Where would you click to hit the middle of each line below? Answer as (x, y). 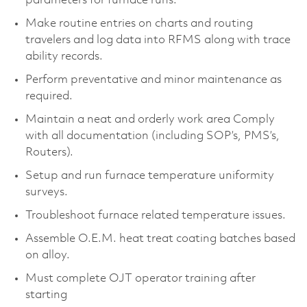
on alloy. (47, 255)
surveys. (49, 192)
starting (46, 295)
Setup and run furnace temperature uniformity (149, 175)
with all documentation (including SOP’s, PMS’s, (152, 136)
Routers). (49, 152)
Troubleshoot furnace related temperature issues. (158, 215)
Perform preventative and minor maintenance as (153, 79)
